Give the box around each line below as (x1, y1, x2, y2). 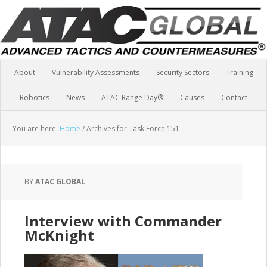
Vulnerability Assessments (51, 67, 139, 77)
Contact (221, 92, 247, 103)
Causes (180, 92, 204, 103)
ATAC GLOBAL (35, 176, 85, 187)
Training (225, 67, 253, 77)
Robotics (20, 92, 49, 103)
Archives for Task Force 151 (85, 123, 179, 133)
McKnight (24, 225, 94, 245)
